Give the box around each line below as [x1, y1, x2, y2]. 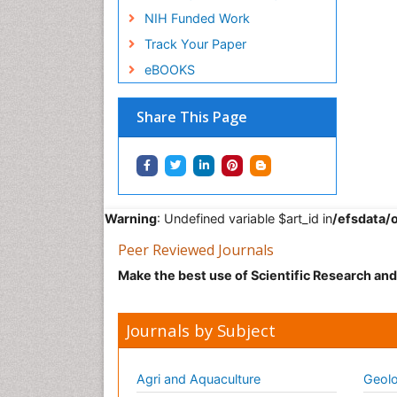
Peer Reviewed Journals [118, 240, 274, 260]
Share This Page [136, 107, 247, 127]
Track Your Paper [144, 36, 246, 51]
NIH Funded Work [144, 11, 250, 26]
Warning [105, 211, 157, 226]
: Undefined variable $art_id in [157, 211, 332, 226]
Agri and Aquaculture [136, 371, 261, 386]
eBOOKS [144, 62, 195, 77]
